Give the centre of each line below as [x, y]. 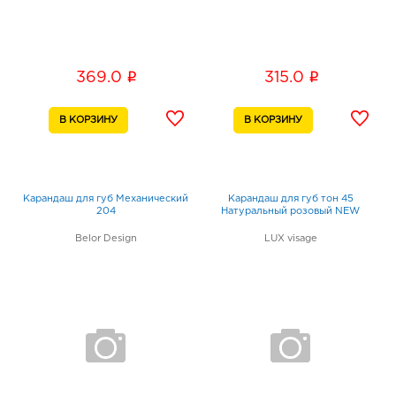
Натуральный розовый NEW [290, 212]
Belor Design [106, 239]
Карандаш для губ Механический [106, 199]
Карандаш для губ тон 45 [290, 199]
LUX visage [290, 239]
